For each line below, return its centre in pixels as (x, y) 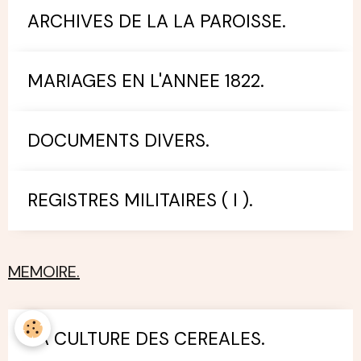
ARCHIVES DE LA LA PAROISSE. (157, 21)
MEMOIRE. (44, 271)
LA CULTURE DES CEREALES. (146, 338)
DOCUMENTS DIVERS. (118, 140)
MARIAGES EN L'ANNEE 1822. (146, 81)
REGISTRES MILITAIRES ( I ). (140, 200)
